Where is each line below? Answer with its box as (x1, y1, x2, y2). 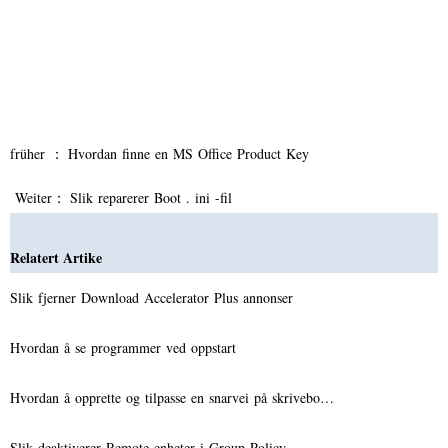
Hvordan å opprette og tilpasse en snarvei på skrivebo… (10, 387, 334, 407)
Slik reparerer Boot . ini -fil (70, 187, 237, 207)
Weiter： (10, 187, 70, 207)
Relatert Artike (10, 246, 102, 268)
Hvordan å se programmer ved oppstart (10, 337, 241, 357)
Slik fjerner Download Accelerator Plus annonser (10, 287, 298, 307)
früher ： (10, 143, 68, 163)
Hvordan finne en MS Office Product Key (68, 143, 314, 163)
